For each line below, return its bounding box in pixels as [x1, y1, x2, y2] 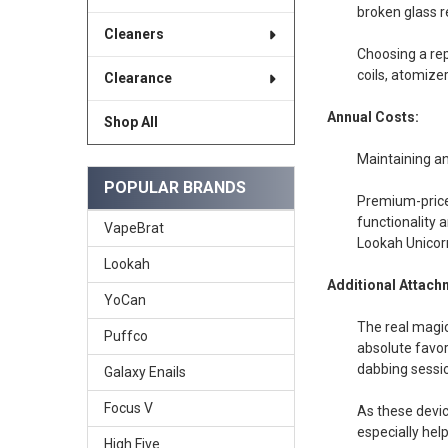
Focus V [103, 399, 153, 416]
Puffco [103, 327, 148, 344]
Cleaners [103, 26, 164, 43]
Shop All [103, 114, 158, 131]
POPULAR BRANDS [103, 178, 246, 197]
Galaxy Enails [103, 363, 186, 380]
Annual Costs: [327, 108, 420, 125]
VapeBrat [103, 219, 164, 236]
